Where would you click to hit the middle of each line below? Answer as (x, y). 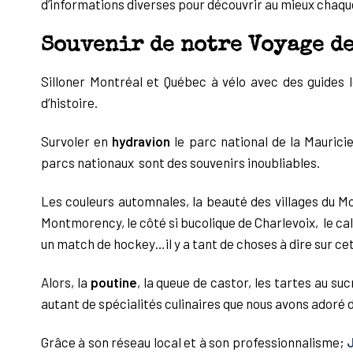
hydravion (141, 141)
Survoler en (77, 141)
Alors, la (66, 282)
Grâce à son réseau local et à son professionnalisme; (194, 342)
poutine (113, 282)
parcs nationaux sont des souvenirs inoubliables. (180, 163)
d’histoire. (69, 103)
